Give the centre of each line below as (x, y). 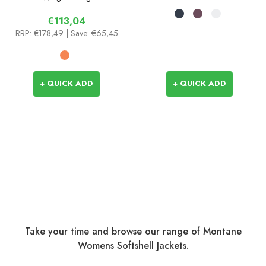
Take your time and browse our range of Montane (133, 232)
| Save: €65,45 (92, 34)
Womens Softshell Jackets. (133, 246)
